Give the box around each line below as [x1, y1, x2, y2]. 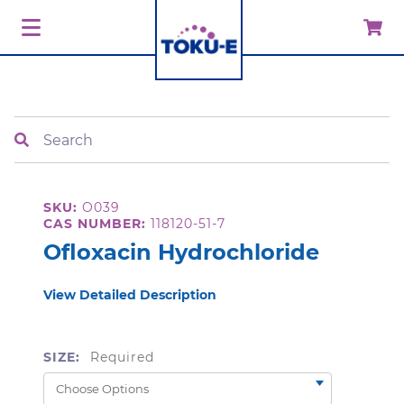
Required [89, 349, 154, 365]
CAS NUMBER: [43, 216, 146, 232]
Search [14, 118, 64, 135]
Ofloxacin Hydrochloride [43, 239, 319, 265]
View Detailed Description [43, 287, 216, 303]
